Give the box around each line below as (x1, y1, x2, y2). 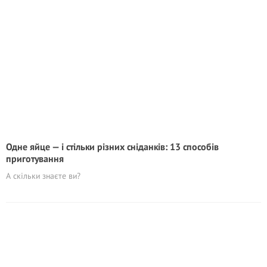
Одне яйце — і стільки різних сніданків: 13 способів (6, 141, 219, 153)
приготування (6, 153, 64, 164)
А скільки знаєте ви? (6, 170, 80, 181)
